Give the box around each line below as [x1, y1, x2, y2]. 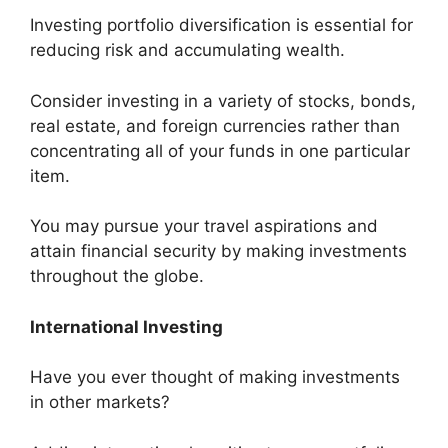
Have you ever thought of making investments [30, 367, 400, 388]
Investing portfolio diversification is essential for [30, 15, 413, 36]
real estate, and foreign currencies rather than [30, 115, 400, 136]
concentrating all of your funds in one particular [30, 140, 410, 161]
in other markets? [30, 392, 170, 413]
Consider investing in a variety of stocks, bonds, [30, 90, 416, 111]
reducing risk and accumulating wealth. [30, 40, 345, 61]
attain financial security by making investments [30, 241, 407, 262]
